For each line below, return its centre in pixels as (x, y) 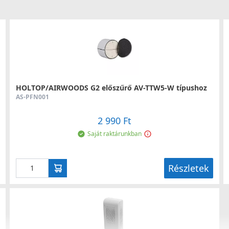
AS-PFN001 (32, 97)
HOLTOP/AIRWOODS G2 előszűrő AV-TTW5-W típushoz (111, 88)
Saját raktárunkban (114, 134)
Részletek (189, 168)
